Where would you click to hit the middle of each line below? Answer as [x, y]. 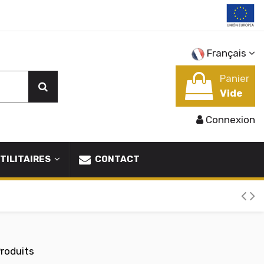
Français [227, 53]
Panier [235, 78]
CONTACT [116, 159]
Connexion [230, 120]
